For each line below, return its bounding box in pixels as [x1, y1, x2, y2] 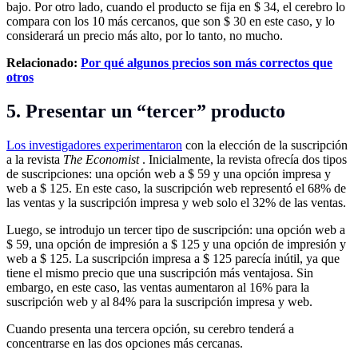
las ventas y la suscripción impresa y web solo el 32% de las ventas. [6, 195, 346, 209]
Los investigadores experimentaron [6, 137, 182, 152]
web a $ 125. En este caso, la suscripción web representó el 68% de [6, 181, 346, 195]
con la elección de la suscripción [182, 137, 348, 152]
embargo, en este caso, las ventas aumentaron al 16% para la [6, 280, 309, 294]
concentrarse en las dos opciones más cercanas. [6, 336, 243, 350]
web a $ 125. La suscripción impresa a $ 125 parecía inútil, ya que [6, 251, 340, 265]
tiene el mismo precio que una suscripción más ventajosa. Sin [6, 265, 313, 280]
